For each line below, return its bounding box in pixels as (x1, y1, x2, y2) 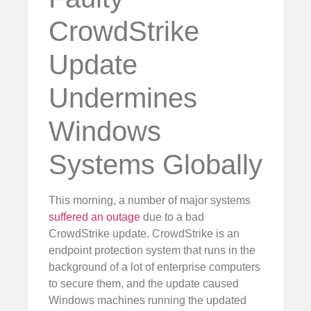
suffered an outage (49, 210, 140, 223)
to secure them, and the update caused (49, 277, 239, 289)
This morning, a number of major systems (49, 194, 251, 206)
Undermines (49, 82, 197, 113)
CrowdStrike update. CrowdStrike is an (49, 227, 239, 239)
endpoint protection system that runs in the (49, 244, 255, 256)
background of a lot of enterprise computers (49, 260, 260, 273)
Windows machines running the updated (49, 294, 246, 306)
